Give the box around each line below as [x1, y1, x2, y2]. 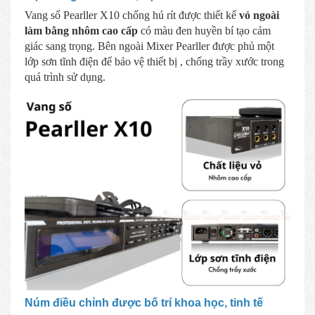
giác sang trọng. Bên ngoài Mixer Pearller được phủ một [25, 39, 274, 52]
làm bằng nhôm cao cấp [25, 24, 138, 37]
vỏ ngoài [239, 8, 279, 21]
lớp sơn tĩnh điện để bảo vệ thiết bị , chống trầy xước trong [25, 55, 284, 67]
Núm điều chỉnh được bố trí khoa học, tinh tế [25, 296, 263, 309]
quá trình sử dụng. [25, 70, 105, 83]
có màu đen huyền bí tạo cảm [138, 24, 271, 37]
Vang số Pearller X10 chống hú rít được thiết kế [25, 8, 239, 21]
